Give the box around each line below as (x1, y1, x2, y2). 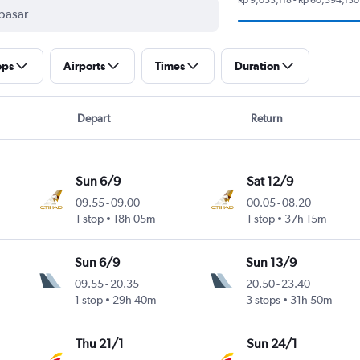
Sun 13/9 (246, 254, 297, 270)
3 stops (246, 292, 281, 306)
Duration (234, 59, 280, 72)
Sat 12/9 (246, 173, 293, 189)
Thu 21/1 (75, 335, 124, 351)
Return (251, 111, 284, 125)
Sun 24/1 (246, 335, 297, 351)
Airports (63, 59, 105, 72)
